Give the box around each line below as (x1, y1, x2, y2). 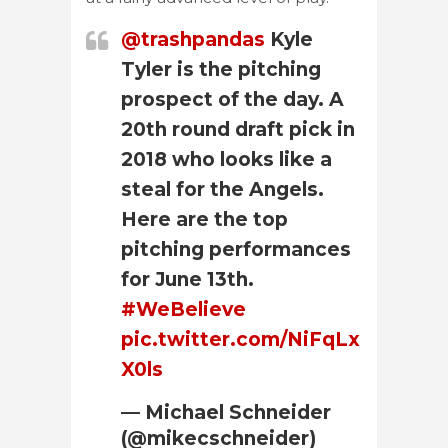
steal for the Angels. (121, 177, 324, 201)
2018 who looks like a (121, 147, 332, 171)
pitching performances (121, 237, 351, 261)
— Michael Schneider (121, 400, 331, 424)
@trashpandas (121, 27, 265, 51)
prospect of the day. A (121, 87, 344, 111)
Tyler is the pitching (121, 57, 321, 81)
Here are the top (121, 207, 288, 231)
